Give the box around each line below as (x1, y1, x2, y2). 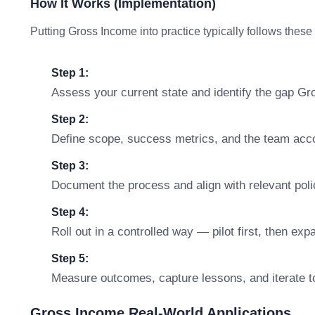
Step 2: (51, 113, 89, 125)
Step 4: (51, 206, 89, 218)
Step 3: (51, 160, 89, 172)
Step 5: (51, 252, 89, 264)
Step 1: (51, 67, 89, 79)
